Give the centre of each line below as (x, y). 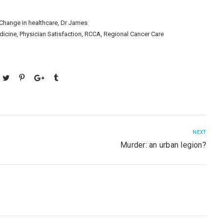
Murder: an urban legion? (163, 145)
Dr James (74, 22)
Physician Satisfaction (51, 34)
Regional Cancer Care (134, 34)
